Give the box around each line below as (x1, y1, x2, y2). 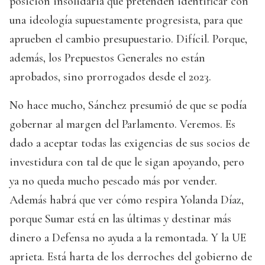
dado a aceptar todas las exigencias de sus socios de (9, 135, 250, 150)
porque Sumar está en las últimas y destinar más (9, 211, 231, 226)
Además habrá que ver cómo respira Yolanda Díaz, (9, 192, 244, 207)
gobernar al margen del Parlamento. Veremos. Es (9, 117, 235, 131)
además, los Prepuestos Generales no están (9, 50, 205, 65)
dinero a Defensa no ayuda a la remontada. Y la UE (9, 230, 246, 245)
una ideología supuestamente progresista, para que (9, 12, 243, 27)
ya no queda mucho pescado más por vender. (9, 173, 217, 188)
